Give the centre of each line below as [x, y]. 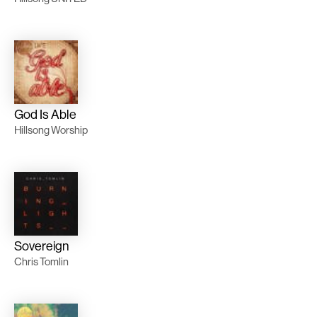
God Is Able [45, 115]
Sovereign [42, 246]
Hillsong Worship [51, 130]
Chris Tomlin [41, 262]
